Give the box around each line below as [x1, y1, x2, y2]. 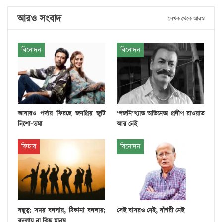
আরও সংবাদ [17, 12, 61, 25]
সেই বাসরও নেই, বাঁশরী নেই [117, 206, 184, 215]
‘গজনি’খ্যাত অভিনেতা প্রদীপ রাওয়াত [117, 110, 204, 118]
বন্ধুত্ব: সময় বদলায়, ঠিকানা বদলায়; [18, 206, 105, 215]
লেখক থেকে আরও [168, 14, 205, 22]
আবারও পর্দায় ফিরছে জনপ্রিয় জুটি [18, 110, 105, 118]
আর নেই [117, 120, 137, 129]
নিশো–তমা [18, 120, 42, 129]
